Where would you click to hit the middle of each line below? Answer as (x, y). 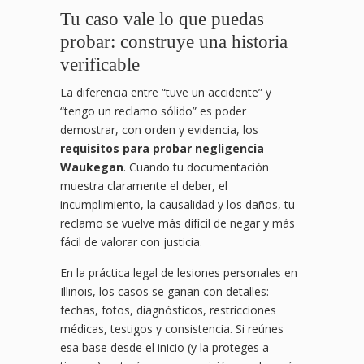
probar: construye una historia (174, 42)
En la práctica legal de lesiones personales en (179, 273)
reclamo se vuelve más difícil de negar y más (178, 223)
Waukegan (92, 167)
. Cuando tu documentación (196, 167)
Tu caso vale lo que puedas (162, 19)
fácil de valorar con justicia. (131, 242)
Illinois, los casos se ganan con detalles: (165, 292)
